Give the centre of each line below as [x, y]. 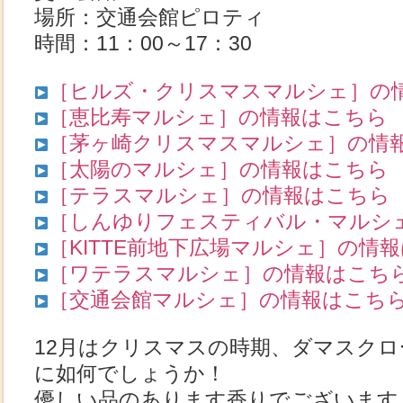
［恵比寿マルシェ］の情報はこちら [218, 117]
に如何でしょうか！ [130, 373]
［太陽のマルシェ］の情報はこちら [218, 169]
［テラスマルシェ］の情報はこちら [219, 195]
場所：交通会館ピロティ [150, 17]
